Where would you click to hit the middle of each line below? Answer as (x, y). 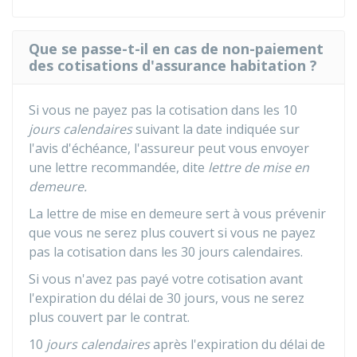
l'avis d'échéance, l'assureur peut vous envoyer (169, 148)
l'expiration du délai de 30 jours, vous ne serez (167, 298)
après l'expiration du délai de (237, 344)
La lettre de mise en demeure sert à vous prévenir (177, 214)
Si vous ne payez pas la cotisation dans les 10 (163, 110)
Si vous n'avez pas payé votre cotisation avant (166, 279)
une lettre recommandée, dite (118, 167)
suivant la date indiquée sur (216, 129)
